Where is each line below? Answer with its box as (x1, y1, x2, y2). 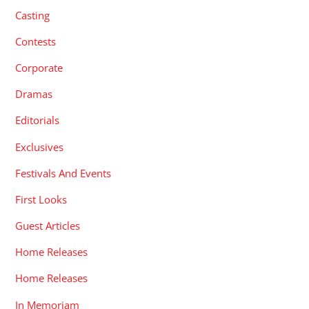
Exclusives (15, 139, 64, 154)
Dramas (15, 87, 53, 101)
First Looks (15, 192, 68, 206)
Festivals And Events (15, 166, 112, 180)
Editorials (15, 113, 60, 128)
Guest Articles (15, 219, 81, 233)
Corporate (15, 61, 63, 75)
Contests (15, 34, 57, 48)
